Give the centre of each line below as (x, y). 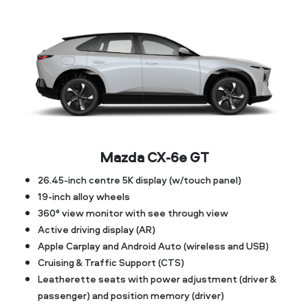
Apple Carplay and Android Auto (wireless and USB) (153, 245)
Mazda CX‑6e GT (154, 157)
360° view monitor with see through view (133, 212)
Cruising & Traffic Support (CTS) (111, 262)
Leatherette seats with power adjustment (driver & (157, 278)
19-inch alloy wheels (84, 196)
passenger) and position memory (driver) (131, 295)
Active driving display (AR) (97, 229)
